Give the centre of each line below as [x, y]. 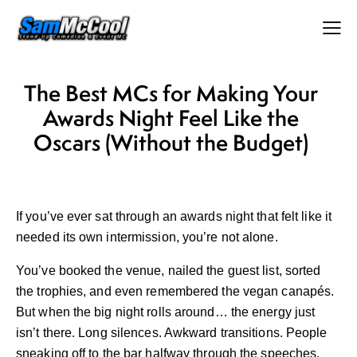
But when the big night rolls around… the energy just [166, 312]
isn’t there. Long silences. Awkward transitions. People [172, 333]
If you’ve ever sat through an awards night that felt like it [174, 217]
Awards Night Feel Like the [171, 118]
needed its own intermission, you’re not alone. [147, 237]
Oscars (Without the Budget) [171, 143]
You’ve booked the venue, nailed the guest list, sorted [169, 271]
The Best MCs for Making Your [171, 93]
